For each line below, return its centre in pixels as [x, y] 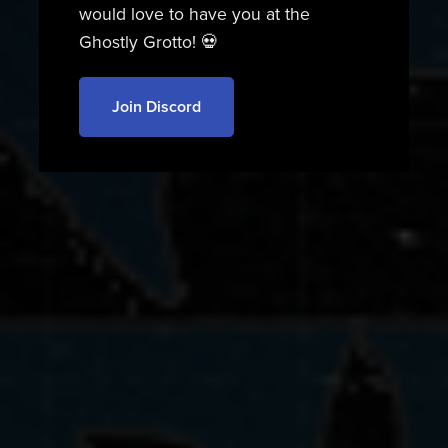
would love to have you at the [194, 15]
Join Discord [156, 106]
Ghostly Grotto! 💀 [148, 43]
